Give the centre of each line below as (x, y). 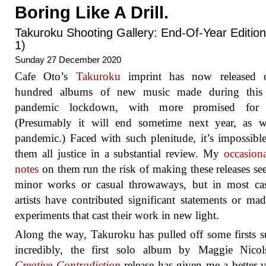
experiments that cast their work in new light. (117, 215)
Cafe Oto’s (45, 76)
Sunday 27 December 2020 (68, 60)
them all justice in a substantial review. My (120, 153)
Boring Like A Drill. (92, 12)
